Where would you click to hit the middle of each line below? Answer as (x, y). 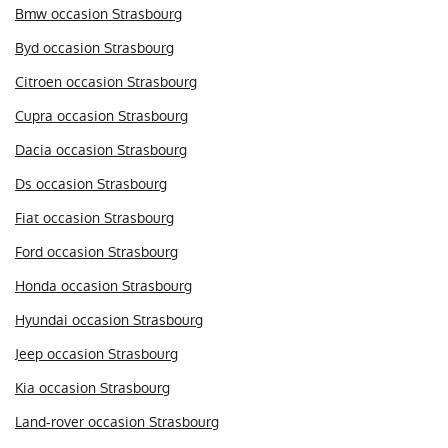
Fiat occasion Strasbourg (94, 217)
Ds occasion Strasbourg (91, 183)
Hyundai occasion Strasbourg (109, 319)
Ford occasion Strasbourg (96, 251)
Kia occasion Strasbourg (92, 387)
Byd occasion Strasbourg (94, 47)
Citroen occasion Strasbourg (106, 81)
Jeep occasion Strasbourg (96, 353)
